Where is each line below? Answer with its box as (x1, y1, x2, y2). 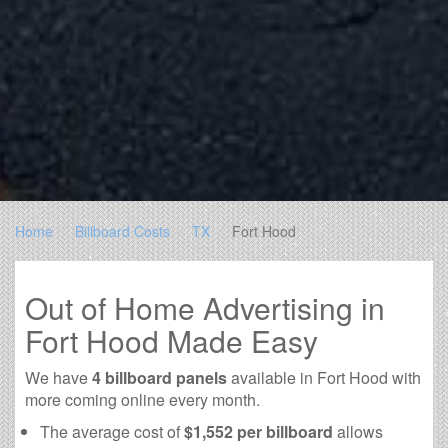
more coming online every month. (25, 388, 260, 412)
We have (25, 366, 92, 390)
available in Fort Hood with (227, 366, 421, 390)
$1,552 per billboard (184, 420, 333, 444)
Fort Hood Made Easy (25, 319, 318, 363)
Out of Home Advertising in (25, 286, 385, 330)
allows (333, 420, 383, 444)
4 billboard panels (92, 366, 227, 390)
